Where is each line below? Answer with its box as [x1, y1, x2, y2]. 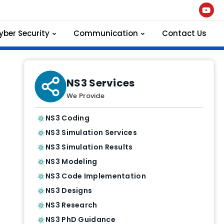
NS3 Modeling [45, 156, 97, 166]
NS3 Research [45, 200, 97, 210]
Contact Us [161, 28, 206, 38]
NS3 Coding [45, 113, 89, 123]
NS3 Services [66, 75, 135, 90]
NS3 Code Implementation [45, 171, 146, 181]
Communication [73, 28, 138, 38]
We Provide [66, 90, 104, 100]
